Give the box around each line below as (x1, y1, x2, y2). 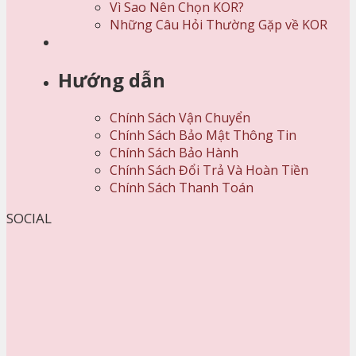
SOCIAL (6, 208, 52, 227)
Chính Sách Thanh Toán (110, 178, 253, 196)
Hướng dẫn (58, 67, 165, 93)
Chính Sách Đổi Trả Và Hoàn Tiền (110, 161, 308, 179)
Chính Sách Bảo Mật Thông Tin (110, 126, 296, 144)
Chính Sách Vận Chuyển (110, 108, 250, 126)
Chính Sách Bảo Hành (110, 143, 238, 161)
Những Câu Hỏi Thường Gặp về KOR (110, 16, 327, 34)
